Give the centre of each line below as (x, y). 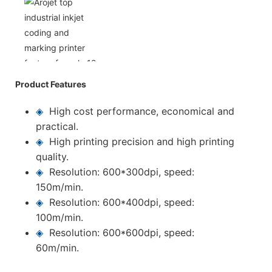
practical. (57, 126)
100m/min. (60, 217)
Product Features (51, 84)
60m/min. (58, 247)
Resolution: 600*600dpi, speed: (122, 232)
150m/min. (60, 187)
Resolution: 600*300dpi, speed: (122, 172)
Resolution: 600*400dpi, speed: (122, 202)
